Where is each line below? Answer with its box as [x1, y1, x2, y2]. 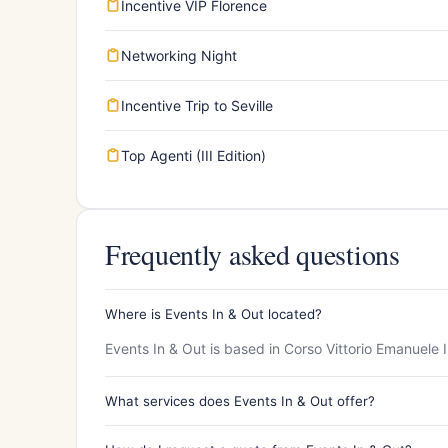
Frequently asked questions [105, 234, 400, 273]
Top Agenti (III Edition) [121, 146, 266, 164]
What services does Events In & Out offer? [105, 392, 375, 409]
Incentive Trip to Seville [121, 96, 273, 114]
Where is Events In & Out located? [105, 305, 322, 322]
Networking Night [121, 46, 237, 64]
